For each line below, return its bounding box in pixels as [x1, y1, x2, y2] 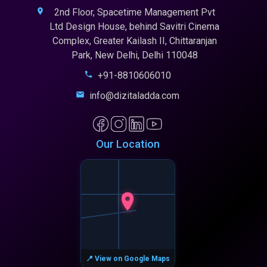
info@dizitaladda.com [89, 89, 179, 101]
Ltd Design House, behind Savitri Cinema [49, 20, 219, 32]
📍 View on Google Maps [85, 254, 170, 263]
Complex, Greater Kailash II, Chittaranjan [52, 35, 217, 46]
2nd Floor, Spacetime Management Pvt [54, 6, 215, 18]
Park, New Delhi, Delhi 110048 [71, 49, 198, 61]
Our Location [95, 137, 160, 150]
